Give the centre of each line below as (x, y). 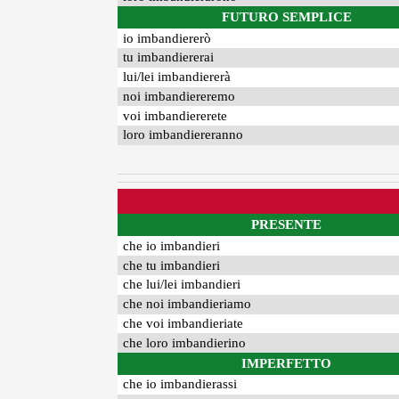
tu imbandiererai (169, 57)
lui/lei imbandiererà (177, 77)
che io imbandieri (172, 245)
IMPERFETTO (287, 364)
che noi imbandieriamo (187, 304)
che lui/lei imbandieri (182, 285)
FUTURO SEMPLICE (286, 17)
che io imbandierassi (180, 384)
